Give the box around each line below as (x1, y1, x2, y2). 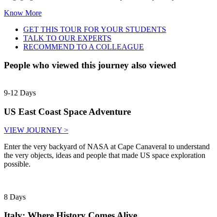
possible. (4, 160, 31, 169)
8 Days (4, 192, 26, 201)
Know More (4, 8, 42, 17)
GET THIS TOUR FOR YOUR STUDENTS (23, 25, 166, 33)
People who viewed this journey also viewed (4, 60, 176, 71)
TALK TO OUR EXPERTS (23, 33, 111, 42)
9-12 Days (4, 88, 36, 97)
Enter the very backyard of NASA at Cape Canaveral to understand (4, 142, 210, 151)
